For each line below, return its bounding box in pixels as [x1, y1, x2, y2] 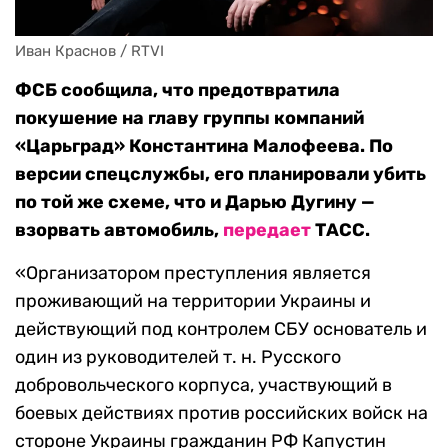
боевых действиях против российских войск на [15, 402, 428, 425]
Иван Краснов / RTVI [15, 42, 164, 61]
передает [223, 219, 311, 242]
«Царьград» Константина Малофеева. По [15, 135, 393, 158]
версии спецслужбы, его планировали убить [15, 163, 426, 186]
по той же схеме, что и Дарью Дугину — [15, 191, 375, 214]
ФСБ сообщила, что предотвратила [15, 79, 340, 102]
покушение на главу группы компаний [15, 107, 364, 130]
